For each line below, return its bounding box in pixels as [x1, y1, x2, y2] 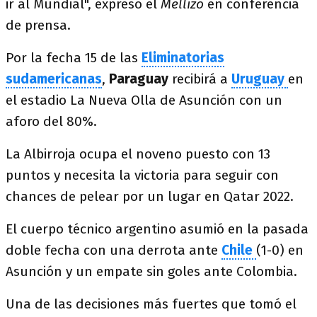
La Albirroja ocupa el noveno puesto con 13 [6, 146, 270, 162]
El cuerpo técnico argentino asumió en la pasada [6, 221, 309, 237]
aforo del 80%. [6, 113, 97, 129]
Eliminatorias [142, 50, 224, 66]
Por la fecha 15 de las [6, 50, 142, 66]
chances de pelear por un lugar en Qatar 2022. [6, 188, 294, 204]
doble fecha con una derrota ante [6, 242, 221, 258]
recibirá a [172, 71, 231, 87]
